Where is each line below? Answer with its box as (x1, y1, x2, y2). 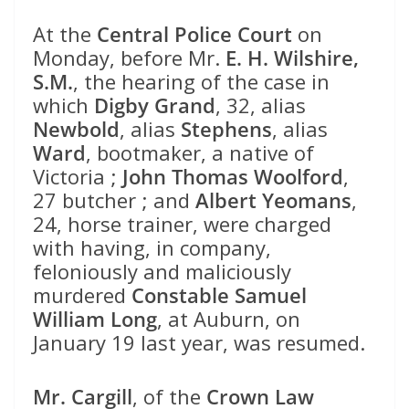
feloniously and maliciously (33, 257, 291, 286)
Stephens (181, 115, 272, 143)
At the (33, 20, 97, 48)
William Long (33, 305, 157, 333)
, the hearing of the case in (73, 68, 330, 96)
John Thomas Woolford (122, 163, 343, 191)
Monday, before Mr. (33, 44, 225, 72)
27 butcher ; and (33, 186, 195, 215)
